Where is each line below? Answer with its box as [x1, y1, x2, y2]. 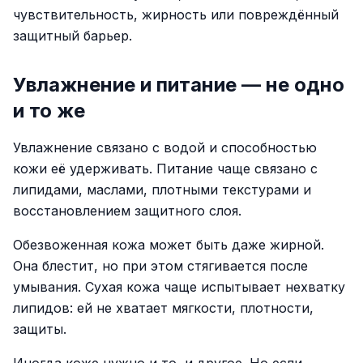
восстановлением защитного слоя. [13, 203, 241, 219]
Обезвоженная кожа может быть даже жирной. [13, 237, 324, 253]
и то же [13, 99, 85, 122]
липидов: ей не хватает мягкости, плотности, [13, 300, 314, 316]
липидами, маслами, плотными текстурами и [13, 181, 311, 198]
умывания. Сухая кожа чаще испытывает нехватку [13, 279, 345, 295]
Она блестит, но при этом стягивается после [13, 258, 308, 274]
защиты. [13, 321, 66, 337]
